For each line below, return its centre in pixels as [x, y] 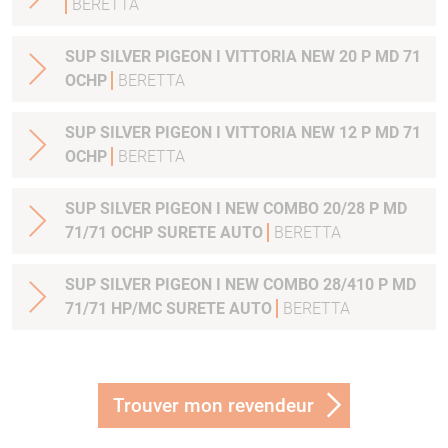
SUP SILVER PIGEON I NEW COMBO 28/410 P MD [240, 285]
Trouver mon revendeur [213, 406]
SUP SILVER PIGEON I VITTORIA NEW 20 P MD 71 [243, 57]
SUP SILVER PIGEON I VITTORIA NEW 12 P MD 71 [243, 133]
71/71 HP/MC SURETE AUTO [170, 309]
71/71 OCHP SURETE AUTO [166, 233]
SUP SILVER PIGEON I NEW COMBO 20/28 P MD [236, 209]
